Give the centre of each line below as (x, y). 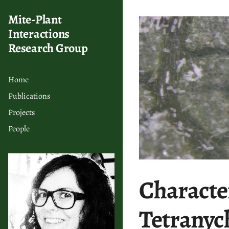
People (19, 129)
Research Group (48, 48)
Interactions (39, 34)
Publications (29, 96)
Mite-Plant (35, 19)
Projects (21, 112)
